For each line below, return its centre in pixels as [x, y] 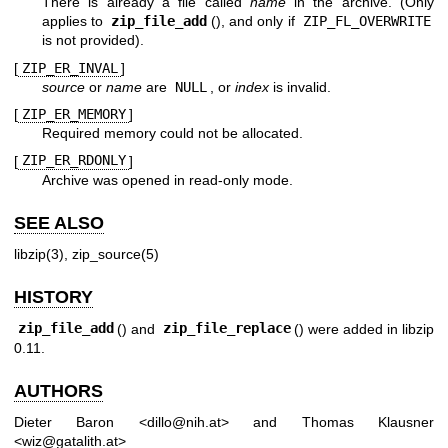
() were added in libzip [364, 328]
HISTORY [53, 297]
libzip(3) [39, 254]
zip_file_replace [226, 328]
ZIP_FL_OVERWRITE [366, 21]
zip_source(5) [115, 254]
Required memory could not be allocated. [172, 133]
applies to [75, 21]
